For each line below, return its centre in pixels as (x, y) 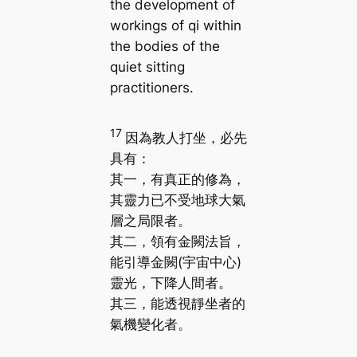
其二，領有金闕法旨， (177, 241)
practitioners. (151, 87)
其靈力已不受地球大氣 (177, 200)
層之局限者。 (150, 220)
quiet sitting (147, 67)
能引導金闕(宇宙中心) (175, 262)
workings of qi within (175, 25)
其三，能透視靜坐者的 (177, 303)
